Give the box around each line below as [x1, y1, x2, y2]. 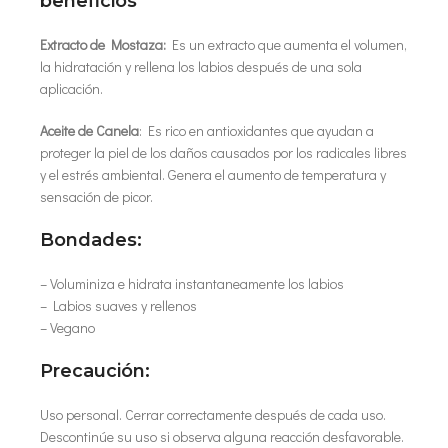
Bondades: [40, 229, 142, 251]
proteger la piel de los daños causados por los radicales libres [40, 143, 407, 162]
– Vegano [40, 318, 95, 337]
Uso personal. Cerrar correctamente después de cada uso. [40, 405, 386, 424]
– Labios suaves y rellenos [40, 296, 197, 315]
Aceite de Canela [40, 121, 139, 140]
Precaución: [40, 360, 150, 382]
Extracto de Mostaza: [40, 35, 166, 54]
